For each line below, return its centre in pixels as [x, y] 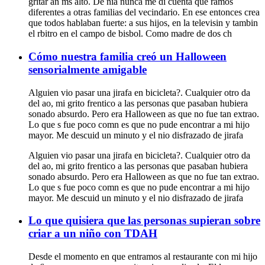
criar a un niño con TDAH [93, 234]
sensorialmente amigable [88, 69]
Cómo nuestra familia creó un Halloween [127, 56]
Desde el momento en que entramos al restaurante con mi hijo [143, 256]
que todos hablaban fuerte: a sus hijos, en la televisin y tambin [143, 23]
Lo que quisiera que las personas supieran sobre [144, 221]
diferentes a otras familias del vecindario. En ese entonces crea [144, 12]
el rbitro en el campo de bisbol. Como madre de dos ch [130, 34]
